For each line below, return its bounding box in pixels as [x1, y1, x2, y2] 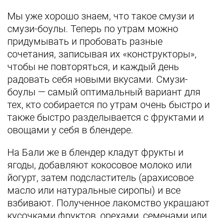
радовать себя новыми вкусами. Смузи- [7, 73, 188, 85]
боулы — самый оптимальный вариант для [7, 86, 200, 98]
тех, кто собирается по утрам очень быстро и [7, 99, 210, 110]
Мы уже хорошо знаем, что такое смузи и [7, 10, 194, 22]
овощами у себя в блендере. [7, 124, 136, 136]
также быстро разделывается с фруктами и [7, 111, 204, 123]
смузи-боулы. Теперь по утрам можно [7, 23, 178, 35]
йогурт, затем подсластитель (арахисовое [7, 172, 194, 183]
